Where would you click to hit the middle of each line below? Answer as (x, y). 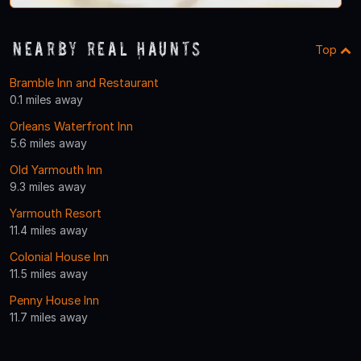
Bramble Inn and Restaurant (84, 83)
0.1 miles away (46, 100)
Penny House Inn (54, 301)
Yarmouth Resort (56, 214)
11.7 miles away (49, 317)
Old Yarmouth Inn (56, 170)
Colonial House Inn (59, 257)
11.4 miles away (49, 230)
